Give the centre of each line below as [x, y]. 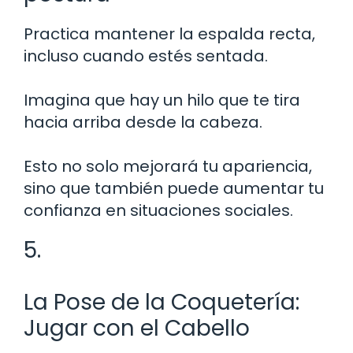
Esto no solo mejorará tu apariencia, [168, 166]
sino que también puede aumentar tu [174, 188]
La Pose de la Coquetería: [162, 302]
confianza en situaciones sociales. [158, 210]
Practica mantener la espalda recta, [169, 33]
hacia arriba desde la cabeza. [143, 122]
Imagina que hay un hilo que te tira [162, 100]
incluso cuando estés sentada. [146, 56]
